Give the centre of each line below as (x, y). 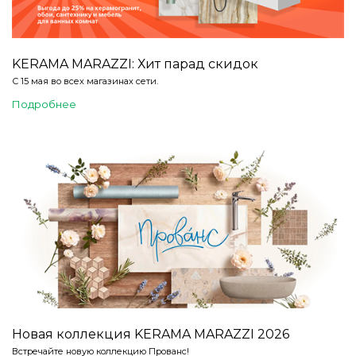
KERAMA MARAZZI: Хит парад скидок (135, 64)
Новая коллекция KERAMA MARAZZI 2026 (151, 335)
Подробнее (44, 104)
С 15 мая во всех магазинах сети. (85, 81)
